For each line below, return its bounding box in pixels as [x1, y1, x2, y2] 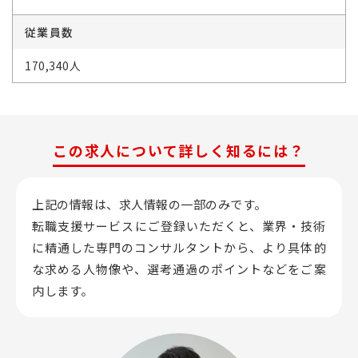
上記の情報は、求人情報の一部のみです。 [32, 195, 267, 213]
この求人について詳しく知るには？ [53, 139, 305, 161]
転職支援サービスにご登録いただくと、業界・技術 [32, 217, 326, 234]
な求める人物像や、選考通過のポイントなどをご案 [32, 260, 326, 277]
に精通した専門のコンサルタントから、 [32, 238, 263, 256]
